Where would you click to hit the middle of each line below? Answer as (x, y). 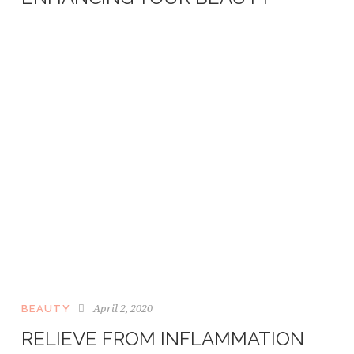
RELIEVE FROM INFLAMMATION (163, 339)
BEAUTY (46, 309)
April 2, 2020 (122, 309)
